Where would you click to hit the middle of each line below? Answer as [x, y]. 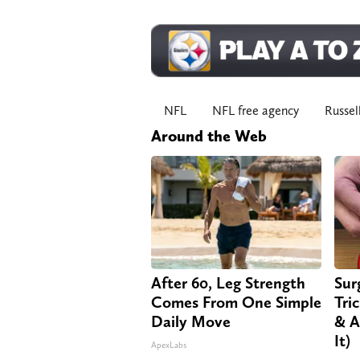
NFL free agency [256, 111]
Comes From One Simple [236, 303]
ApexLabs [169, 346]
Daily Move [191, 322]
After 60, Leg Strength [228, 283]
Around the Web [209, 136]
